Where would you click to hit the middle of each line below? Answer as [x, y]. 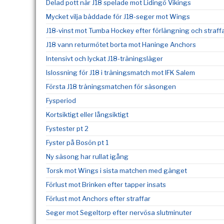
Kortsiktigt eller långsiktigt [87, 114]
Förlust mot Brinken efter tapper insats [106, 184]
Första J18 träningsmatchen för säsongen [111, 86]
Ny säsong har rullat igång [87, 156]
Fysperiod [61, 100]
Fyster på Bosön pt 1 [77, 142]
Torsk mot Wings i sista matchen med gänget [116, 170]
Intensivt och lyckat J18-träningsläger [104, 58]
